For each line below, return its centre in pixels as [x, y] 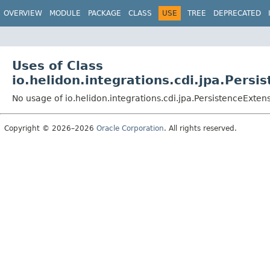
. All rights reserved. [200, 128]
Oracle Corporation [130, 128]
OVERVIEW [23, 13]
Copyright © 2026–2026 [50, 128]
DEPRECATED [237, 13]
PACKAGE [105, 13]
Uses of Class [58, 65]
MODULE [65, 13]
